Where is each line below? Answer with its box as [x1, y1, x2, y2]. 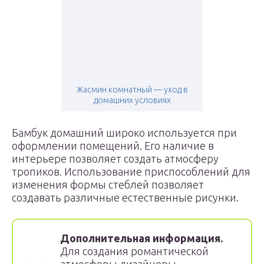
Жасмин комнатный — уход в [76, 85, 188, 94]
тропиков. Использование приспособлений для [12, 166, 250, 177]
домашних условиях [93, 95, 171, 105]
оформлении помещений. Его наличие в [12, 140, 214, 151]
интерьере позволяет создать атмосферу [12, 153, 219, 164]
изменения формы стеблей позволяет [12, 179, 204, 190]
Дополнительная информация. [60, 232, 223, 244]
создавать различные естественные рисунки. [12, 192, 239, 203]
